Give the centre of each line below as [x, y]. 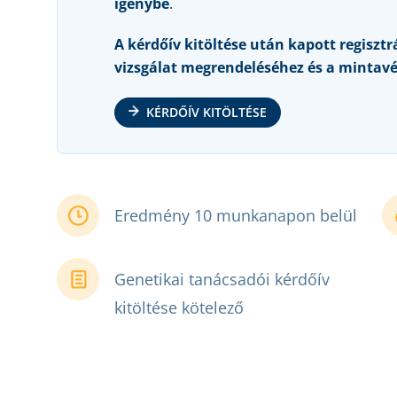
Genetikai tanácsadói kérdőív [222, 280]
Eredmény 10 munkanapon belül [236, 216]
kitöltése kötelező [179, 308]
